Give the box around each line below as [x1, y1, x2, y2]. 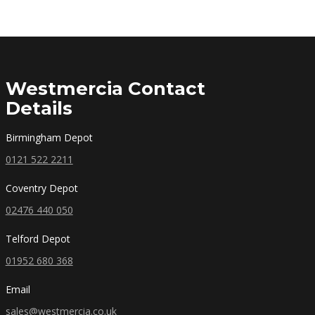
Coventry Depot [5, 181, 78, 195]
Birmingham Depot [5, 131, 93, 144]
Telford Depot [5, 232, 70, 245]
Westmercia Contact [5, 77, 205, 100]
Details [5, 97, 72, 120]
